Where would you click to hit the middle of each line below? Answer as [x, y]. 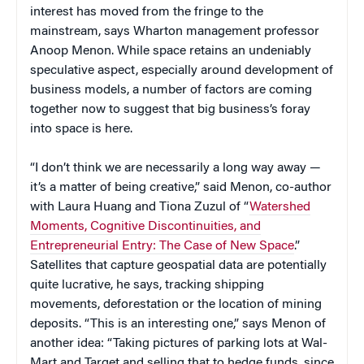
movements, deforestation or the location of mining [176, 305]
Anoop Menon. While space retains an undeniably [171, 52]
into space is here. [81, 130]
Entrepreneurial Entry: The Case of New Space [162, 247]
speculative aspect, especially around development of [182, 71]
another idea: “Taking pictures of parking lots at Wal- [179, 344]
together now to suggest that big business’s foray [170, 110]
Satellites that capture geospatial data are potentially [178, 266]
